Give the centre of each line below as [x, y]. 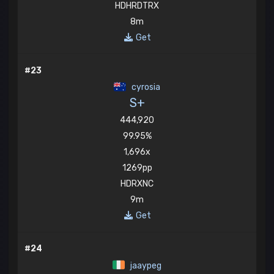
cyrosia [145, 87]
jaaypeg [145, 266]
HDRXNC [137, 184]
